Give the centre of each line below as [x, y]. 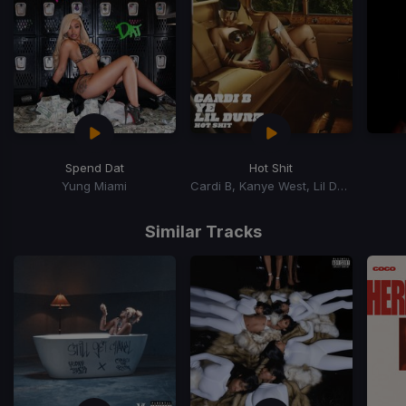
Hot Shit [271, 167]
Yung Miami [95, 185]
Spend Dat [94, 167]
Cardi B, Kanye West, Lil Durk [342, 185]
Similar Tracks [203, 231]
